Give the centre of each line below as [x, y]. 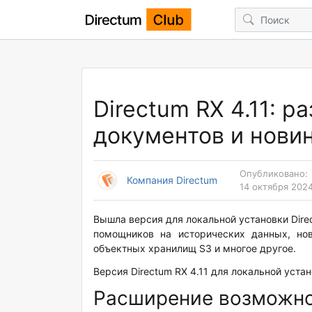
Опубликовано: [274, 173]
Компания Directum [172, 180]
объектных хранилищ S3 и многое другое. [195, 248]
